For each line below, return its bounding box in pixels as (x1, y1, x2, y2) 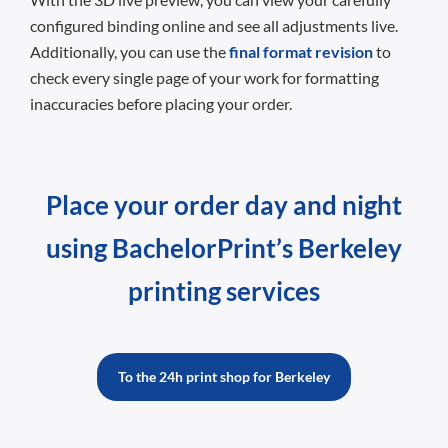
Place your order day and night (46, 189, 402, 222)
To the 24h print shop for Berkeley (118, 368, 330, 386)
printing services (128, 275, 320, 308)
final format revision (229, 42, 373, 62)
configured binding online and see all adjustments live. (30, 16, 398, 36)
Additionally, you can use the (30, 42, 229, 62)
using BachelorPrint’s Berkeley (46, 232, 402, 265)
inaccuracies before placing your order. (30, 94, 292, 114)
